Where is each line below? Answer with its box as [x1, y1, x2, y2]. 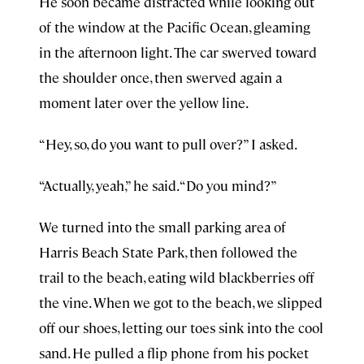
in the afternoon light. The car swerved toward [39, 43, 317, 61]
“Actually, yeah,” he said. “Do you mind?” [39, 176, 277, 194]
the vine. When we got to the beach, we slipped [39, 293, 323, 311]
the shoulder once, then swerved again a [39, 68, 282, 86]
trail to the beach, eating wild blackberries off [39, 268, 314, 286]
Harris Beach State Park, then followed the [39, 243, 297, 261]
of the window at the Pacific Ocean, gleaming [39, 18, 310, 36]
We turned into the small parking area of [39, 218, 286, 236]
